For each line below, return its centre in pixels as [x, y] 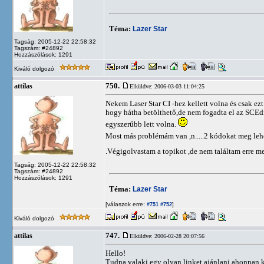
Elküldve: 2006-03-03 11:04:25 [167, 86]
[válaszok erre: [125, 204]
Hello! [115, 253]
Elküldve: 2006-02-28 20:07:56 [167, 236]
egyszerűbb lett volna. [142, 124]
